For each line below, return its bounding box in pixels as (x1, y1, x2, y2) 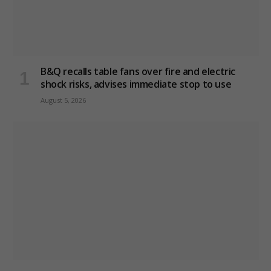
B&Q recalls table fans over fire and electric (41, 64, 236, 78)
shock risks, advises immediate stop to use (41, 77, 232, 91)
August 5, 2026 (41, 95, 86, 105)
